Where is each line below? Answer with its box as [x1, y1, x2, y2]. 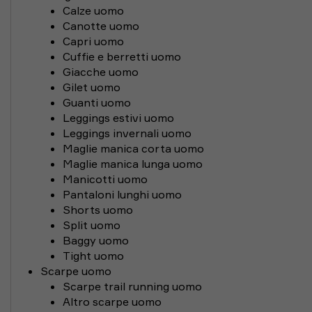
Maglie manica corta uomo [63, 141, 204, 155]
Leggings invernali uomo [63, 126, 192, 140]
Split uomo [63, 218, 120, 232]
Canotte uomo [63, 19, 139, 33]
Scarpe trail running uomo [63, 279, 202, 293]
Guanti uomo [63, 95, 131, 109]
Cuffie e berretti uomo [63, 49, 181, 63]
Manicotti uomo [63, 172, 148, 186]
